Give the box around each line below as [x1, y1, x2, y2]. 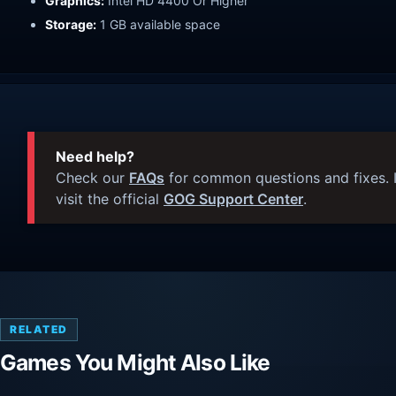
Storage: [45, 16, 96, 32]
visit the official [56, 189, 164, 208]
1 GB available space [96, 16, 220, 32]
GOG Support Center [164, 189, 303, 208]
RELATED [10, 322, 68, 336]
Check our [56, 168, 129, 187]
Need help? [56, 147, 134, 165]
